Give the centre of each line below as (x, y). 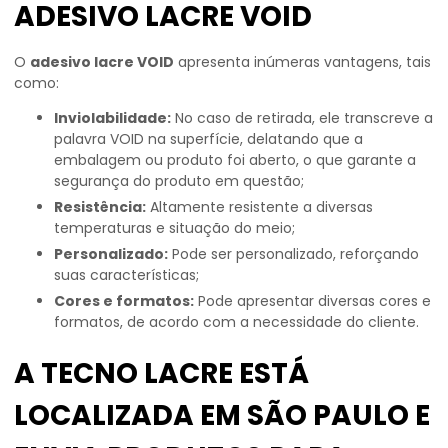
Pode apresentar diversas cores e (312, 301)
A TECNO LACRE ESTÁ (161, 373)
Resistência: (104, 207)
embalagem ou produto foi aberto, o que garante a (235, 160)
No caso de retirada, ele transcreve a (302, 118)
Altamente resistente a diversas (259, 207)
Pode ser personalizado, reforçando (293, 254)
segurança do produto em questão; (179, 181)
